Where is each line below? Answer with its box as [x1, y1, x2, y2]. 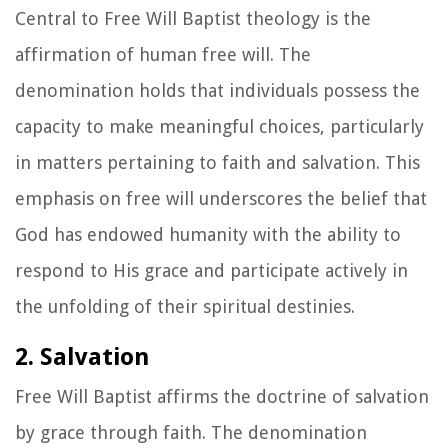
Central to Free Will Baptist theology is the [15, 7, 371, 29]
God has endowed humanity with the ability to [15, 223, 401, 245]
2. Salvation [15, 342, 149, 371]
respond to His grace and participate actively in [15, 259, 408, 281]
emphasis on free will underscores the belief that [15, 187, 427, 209]
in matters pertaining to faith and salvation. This [15, 151, 420, 173]
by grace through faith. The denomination [15, 421, 367, 443]
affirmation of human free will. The [15, 43, 311, 65]
